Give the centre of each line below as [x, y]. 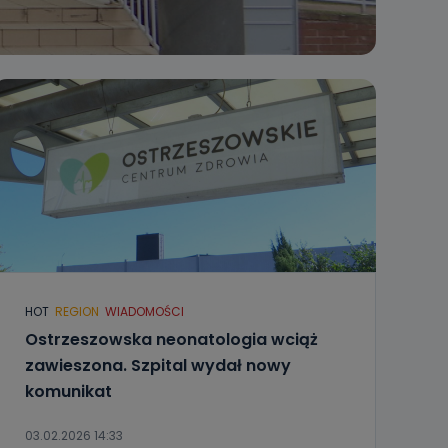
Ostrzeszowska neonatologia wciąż [171, 339]
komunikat [68, 391]
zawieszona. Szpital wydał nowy [157, 365]
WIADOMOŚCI [144, 311]
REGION [76, 311]
